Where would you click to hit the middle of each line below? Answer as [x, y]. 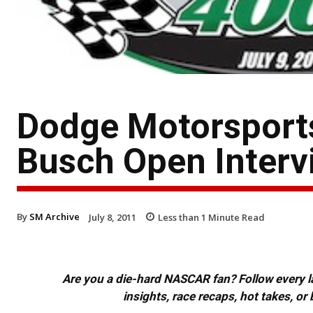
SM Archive [54, 216]
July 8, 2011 [112, 217]
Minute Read [235, 217]
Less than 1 [182, 217]
